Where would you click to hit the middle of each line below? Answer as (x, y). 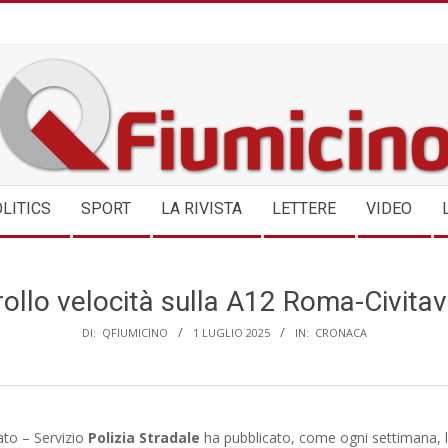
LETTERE (304, 208)
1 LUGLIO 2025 (231, 332)
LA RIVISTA (201, 208)
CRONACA (340, 332)
